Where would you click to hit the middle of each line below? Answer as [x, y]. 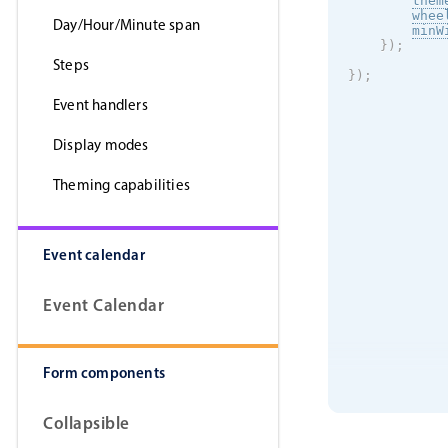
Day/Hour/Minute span [126, 25]
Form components [104, 373]
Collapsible [86, 423]
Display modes [101, 145]
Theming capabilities [121, 185]
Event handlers [100, 105]
